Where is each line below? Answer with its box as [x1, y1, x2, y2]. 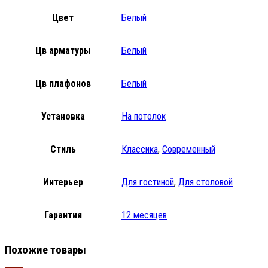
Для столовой [178, 176, 233, 188]
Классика [121, 143, 158, 155]
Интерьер [42, 176, 83, 188]
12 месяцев [121, 209, 167, 221]
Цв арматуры [35, 44, 91, 56]
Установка [41, 110, 85, 122]
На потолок [121, 110, 166, 122]
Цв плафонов [35, 77, 91, 89]
